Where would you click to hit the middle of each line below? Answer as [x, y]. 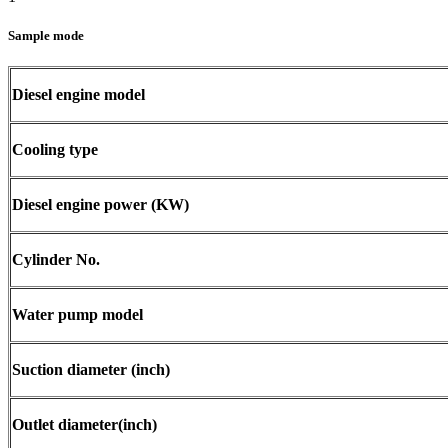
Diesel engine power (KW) [100, 205]
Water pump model [77, 315]
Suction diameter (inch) [91, 370]
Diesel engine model [78, 95]
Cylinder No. [56, 260]
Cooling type [55, 150]
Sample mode [46, 36]
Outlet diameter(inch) [84, 425]
